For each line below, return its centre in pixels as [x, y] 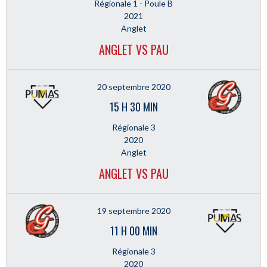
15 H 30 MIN [133, 107]
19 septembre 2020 [133, 211]
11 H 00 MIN [133, 231]
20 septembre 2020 [133, 87]
